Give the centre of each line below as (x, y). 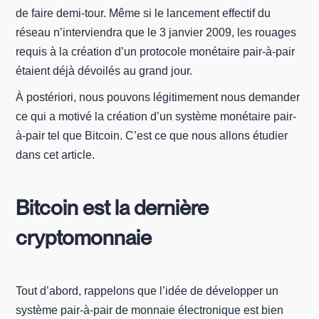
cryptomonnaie (84, 237)
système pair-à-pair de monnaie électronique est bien (150, 310)
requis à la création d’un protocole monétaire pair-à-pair (156, 52)
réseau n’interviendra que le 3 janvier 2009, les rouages (156, 32)
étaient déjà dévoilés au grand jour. (104, 71)
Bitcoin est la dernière (113, 208)
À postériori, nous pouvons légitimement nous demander (158, 97)
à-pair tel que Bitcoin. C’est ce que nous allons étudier (152, 136)
